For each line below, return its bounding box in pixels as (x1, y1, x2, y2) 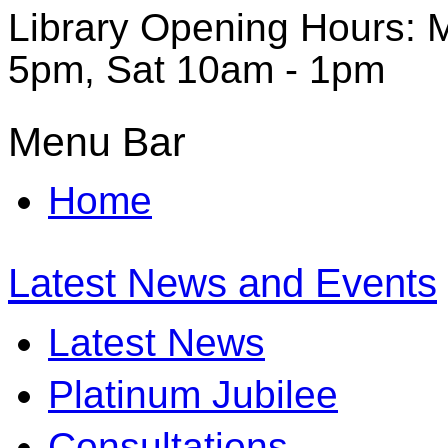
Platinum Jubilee (48, 373, 338, 416)
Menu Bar (8, 119, 186, 166)
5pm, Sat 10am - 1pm (8, 48, 385, 92)
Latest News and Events (8, 261, 437, 305)
